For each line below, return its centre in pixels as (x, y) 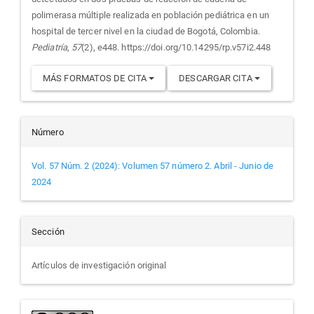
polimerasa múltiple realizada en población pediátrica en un (150, 15)
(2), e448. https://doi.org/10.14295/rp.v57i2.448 (176, 47)
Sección (48, 231)
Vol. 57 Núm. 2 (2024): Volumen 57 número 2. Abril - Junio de (153, 165)
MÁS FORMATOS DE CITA (96, 78)
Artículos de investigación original (99, 265)
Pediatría (49, 47)
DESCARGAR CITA (217, 78)
